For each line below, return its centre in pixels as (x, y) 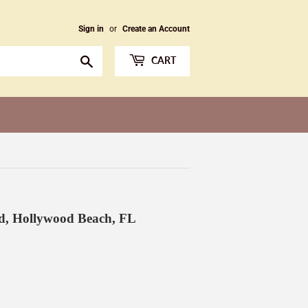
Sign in (91, 29)
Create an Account (156, 29)
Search (108, 59)
